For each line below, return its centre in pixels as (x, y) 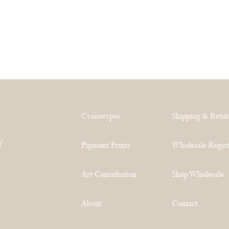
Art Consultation (109, 174)
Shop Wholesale (198, 174)
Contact (185, 203)
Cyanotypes (101, 116)
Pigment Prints (106, 145)
